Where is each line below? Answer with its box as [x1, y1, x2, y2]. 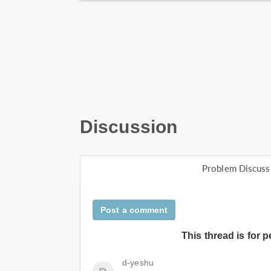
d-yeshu [122, 258, 154, 267]
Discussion [80, 117, 177, 137]
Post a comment [100, 205, 168, 215]
